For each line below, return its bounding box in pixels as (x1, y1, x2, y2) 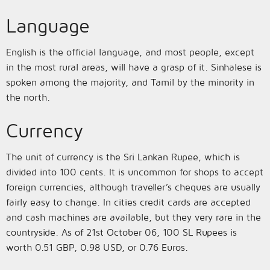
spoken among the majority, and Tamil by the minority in (6, 77, 254, 87)
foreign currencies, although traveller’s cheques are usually (6, 181, 260, 192)
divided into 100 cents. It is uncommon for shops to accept (6, 166, 263, 177)
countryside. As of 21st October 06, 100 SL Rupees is (6, 227, 237, 237)
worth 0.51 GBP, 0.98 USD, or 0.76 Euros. (6, 242, 188, 253)
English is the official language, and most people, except (6, 46, 254, 57)
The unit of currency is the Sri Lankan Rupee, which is (6, 151, 240, 162)
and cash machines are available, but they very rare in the (6, 212, 261, 222)
